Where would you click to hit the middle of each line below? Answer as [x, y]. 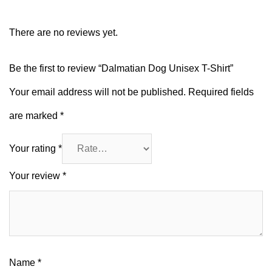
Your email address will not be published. [97, 92]
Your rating [34, 148]
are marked [35, 115]
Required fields [221, 92]
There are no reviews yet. [63, 32]
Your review [36, 175]
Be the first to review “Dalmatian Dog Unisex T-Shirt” [121, 68]
